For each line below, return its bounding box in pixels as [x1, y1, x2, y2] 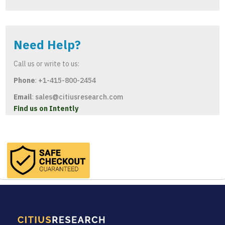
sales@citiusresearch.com [35, 92, 123, 102]
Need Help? [14, 37, 81, 53]
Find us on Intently [14, 104, 78, 114]
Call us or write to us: [14, 59, 79, 69]
